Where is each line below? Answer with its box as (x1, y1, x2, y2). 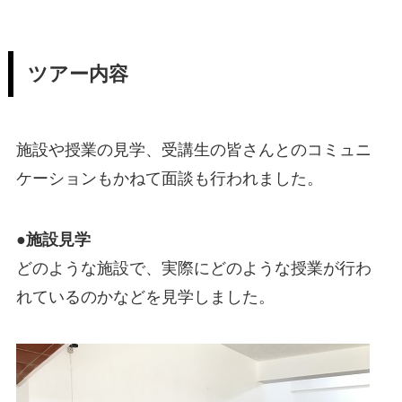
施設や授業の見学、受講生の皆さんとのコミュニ (15, 141, 371, 160)
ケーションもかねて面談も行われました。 (15, 170, 323, 188)
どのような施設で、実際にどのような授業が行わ (15, 259, 371, 278)
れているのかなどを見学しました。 (15, 288, 275, 307)
